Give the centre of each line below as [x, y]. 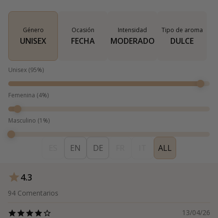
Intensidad [132, 30]
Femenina [22, 95]
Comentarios [38, 193]
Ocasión [83, 30]
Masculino [22, 121]
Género [33, 30]
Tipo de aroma [182, 30]
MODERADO [132, 41]
